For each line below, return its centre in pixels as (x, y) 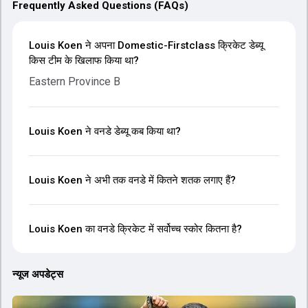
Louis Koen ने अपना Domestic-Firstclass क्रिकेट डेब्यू (146, 45)
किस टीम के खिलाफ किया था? (84, 60)
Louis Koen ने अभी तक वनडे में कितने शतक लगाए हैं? (132, 180)
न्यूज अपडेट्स (38, 274)
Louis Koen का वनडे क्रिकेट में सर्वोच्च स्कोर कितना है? (135, 229)
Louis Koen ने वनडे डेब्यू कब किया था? (105, 131)
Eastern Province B (75, 81)
